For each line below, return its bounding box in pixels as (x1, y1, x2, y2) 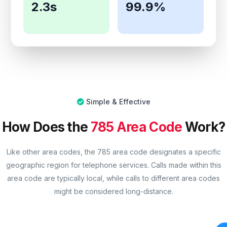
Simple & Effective (86, 97, 150, 106)
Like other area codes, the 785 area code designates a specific (6, 147, 221, 157)
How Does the (2, 119, 91, 135)
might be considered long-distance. (54, 187, 173, 196)
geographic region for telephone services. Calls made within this (6, 161, 221, 170)
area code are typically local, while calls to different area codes (7, 174, 220, 183)
